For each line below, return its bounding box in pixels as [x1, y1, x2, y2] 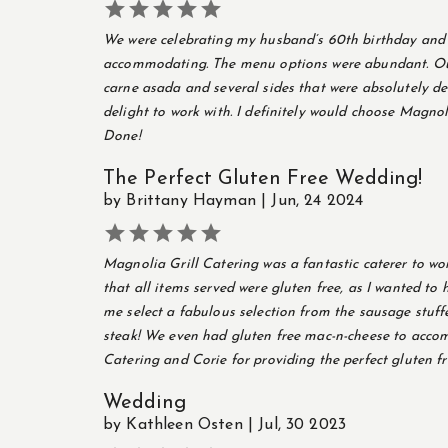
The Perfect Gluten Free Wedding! [103, 168, 423, 189]
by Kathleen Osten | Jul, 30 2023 [103, 416, 347, 433]
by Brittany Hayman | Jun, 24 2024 [103, 192, 364, 209]
